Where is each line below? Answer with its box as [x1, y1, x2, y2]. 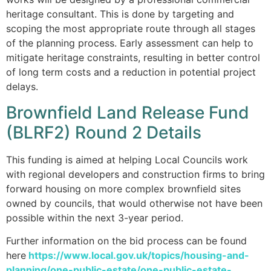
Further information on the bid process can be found [6, 235, 247, 247]
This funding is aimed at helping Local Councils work [6, 153, 248, 166]
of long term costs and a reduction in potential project [6, 66, 256, 79]
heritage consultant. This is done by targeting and [6, 8, 234, 21]
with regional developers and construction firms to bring [6, 168, 265, 180]
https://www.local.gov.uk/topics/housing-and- [28, 249, 249, 262]
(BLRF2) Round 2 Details [6, 122, 201, 143]
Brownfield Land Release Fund [6, 102, 249, 123]
